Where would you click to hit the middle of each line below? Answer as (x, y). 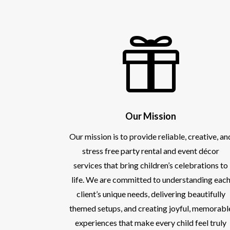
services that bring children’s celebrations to (151, 165)
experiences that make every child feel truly (151, 222)
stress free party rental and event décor (151, 150)
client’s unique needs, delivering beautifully (151, 194)
